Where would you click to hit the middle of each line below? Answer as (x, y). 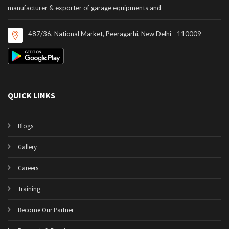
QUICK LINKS (31, 95)
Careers (28, 168)
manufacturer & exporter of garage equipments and (84, 7)
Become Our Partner (46, 210)
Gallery (27, 147)
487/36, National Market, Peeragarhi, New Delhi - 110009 (115, 33)
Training (29, 189)
